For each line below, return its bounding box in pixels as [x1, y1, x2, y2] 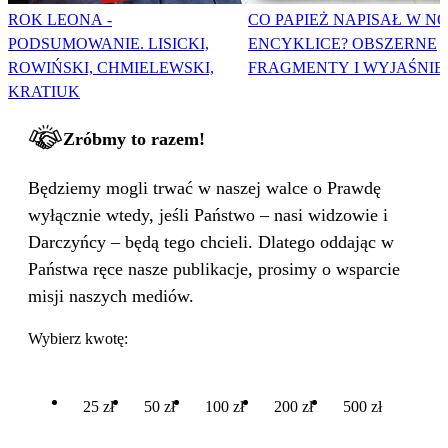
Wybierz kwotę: [28, 330, 128, 348]
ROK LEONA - [8, 11, 112, 29]
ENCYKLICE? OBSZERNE [248, 35, 437, 53]
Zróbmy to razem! [63, 129, 205, 150]
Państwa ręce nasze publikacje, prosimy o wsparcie [28, 259, 400, 280]
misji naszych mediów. [28, 286, 194, 307]
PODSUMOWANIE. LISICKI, [8, 35, 209, 53]
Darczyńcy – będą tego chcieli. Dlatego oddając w [28, 232, 394, 253]
